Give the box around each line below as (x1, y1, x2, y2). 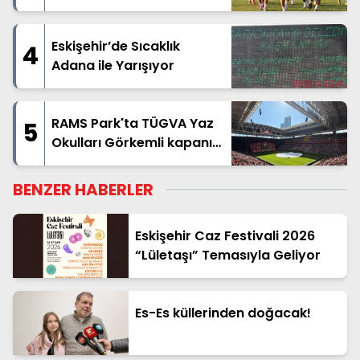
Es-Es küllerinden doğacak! (135, 304, 311, 323)
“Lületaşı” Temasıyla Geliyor (135, 246, 321, 265)
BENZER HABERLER (13, 178, 153, 202)
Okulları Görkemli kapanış (51, 133, 219, 153)
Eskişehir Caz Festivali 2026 (135, 227, 315, 246)
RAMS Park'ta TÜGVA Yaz (51, 114, 214, 133)
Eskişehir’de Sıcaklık (51, 37, 180, 56)
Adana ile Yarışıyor (51, 56, 174, 76)
